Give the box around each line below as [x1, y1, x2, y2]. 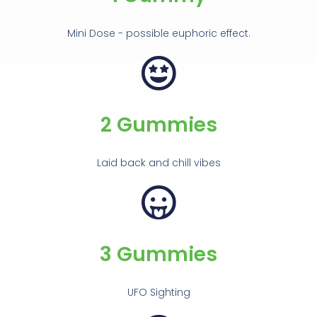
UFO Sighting [127, 284, 190, 299]
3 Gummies [100, 240, 217, 268]
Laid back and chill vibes [96, 155, 221, 170]
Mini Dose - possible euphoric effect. [67, 25, 250, 40]
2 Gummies [100, 110, 217, 139]
